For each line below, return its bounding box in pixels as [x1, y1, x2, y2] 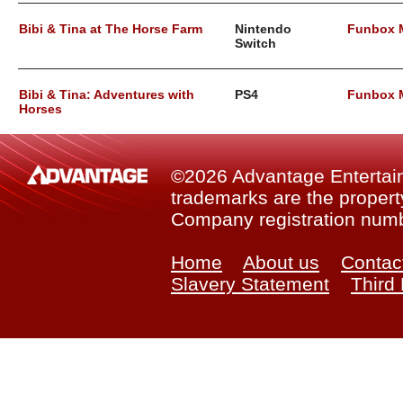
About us [243, 252, 319, 273]
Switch [235, 36, 276, 50]
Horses [19, 102, 62, 116]
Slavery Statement [171, 273, 329, 294]
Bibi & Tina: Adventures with [19, 87, 194, 102]
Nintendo [235, 22, 291, 36]
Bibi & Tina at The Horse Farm [19, 22, 202, 36]
